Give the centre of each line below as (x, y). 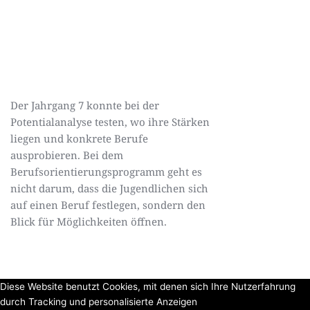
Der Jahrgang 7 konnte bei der (85, 105)
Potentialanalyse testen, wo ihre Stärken (110, 122)
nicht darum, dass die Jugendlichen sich (109, 188)
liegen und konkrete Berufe (79, 138)
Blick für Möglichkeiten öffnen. (89, 221)
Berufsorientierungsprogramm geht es (106, 172)
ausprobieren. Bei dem (67, 155)
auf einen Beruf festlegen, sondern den (108, 205)
